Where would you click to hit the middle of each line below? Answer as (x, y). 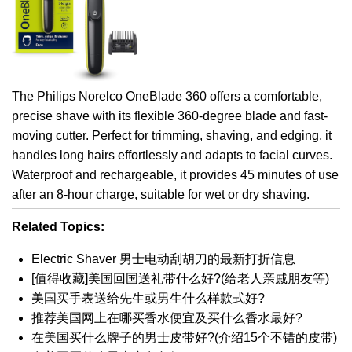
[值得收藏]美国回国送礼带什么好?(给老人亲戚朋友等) (180, 278)
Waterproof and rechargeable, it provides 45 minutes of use (175, 174)
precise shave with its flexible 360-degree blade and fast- (170, 115)
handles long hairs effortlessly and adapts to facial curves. (172, 155)
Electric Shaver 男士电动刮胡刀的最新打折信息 (163, 258)
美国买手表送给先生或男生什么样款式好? (148, 298)
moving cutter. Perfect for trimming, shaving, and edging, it (172, 135)
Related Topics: (58, 226)
